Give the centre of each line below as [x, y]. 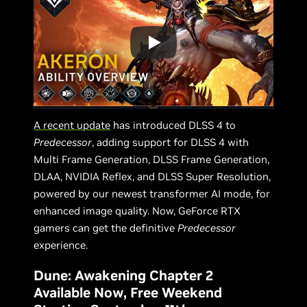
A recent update [72, 125]
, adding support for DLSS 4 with [171, 143]
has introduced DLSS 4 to [173, 125]
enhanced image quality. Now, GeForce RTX [137, 211]
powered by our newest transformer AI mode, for [152, 194]
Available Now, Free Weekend [128, 293]
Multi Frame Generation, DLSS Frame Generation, [152, 160]
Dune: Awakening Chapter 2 [124, 276]
